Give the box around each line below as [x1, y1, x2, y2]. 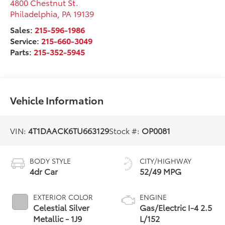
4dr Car [30, 165, 58, 177]
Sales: [10, 24, 35, 36]
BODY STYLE [30, 156, 71, 166]
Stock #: [109, 125, 142, 137]
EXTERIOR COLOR [33, 192, 93, 202]
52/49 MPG [140, 165, 181, 177]
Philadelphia [10, 8, 58, 20]
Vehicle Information [10, 93, 104, 107]
